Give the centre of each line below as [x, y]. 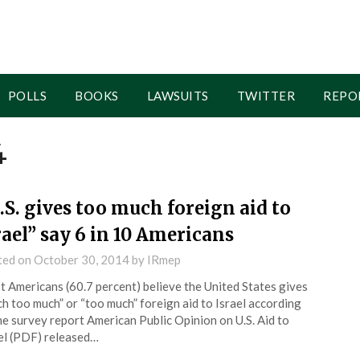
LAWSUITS [178, 96]
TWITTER [266, 96]
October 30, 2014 [81, 260]
